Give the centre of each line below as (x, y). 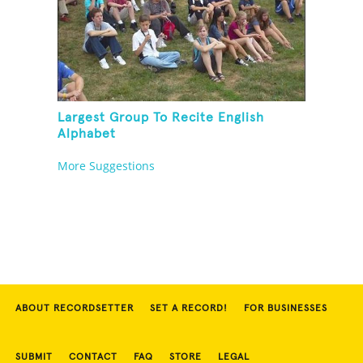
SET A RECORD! (189, 309)
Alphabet (87, 134)
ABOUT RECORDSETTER (75, 309)
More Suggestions (107, 166)
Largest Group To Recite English (161, 118)
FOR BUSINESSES (286, 309)
